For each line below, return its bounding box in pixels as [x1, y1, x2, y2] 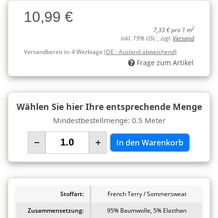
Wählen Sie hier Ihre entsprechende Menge [16, 100, 202, 112]
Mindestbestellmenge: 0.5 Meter [53, 115, 165, 125]
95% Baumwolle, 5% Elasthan [107, 206, 186, 215]
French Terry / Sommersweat [107, 189, 186, 198]
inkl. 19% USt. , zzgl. [121, 34, 173, 42]
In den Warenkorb [116, 137, 183, 148]
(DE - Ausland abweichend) [104, 47, 177, 56]
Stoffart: [60, 189, 84, 198]
